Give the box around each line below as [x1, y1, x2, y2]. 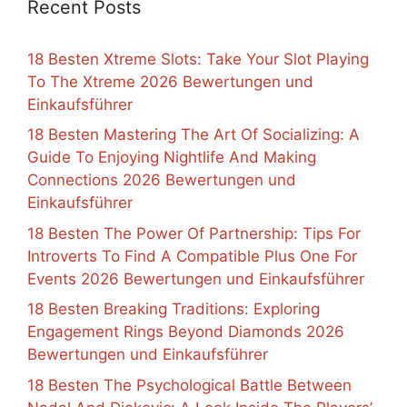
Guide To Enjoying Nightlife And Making [27, 148, 316, 167]
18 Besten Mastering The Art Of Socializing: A [27, 125, 360, 144]
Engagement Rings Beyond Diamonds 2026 [27, 323, 344, 342]
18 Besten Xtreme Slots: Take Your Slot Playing [27, 49, 369, 68]
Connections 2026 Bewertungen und [27, 171, 296, 190]
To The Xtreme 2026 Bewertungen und [27, 72, 313, 91]
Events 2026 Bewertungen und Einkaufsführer [27, 269, 364, 288]
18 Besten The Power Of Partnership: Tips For [27, 223, 361, 243]
